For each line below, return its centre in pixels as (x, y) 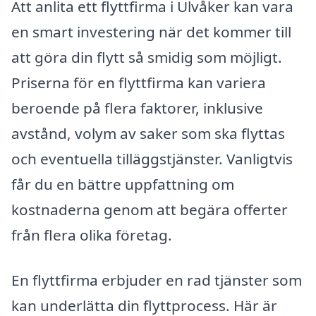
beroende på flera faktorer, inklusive (137, 108)
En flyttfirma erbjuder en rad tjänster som (157, 280)
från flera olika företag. (92, 235)
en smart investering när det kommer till (151, 32)
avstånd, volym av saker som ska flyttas (148, 134)
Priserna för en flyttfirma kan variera (139, 83)
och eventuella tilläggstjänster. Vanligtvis (152, 159)
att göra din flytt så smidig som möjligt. (147, 57)
